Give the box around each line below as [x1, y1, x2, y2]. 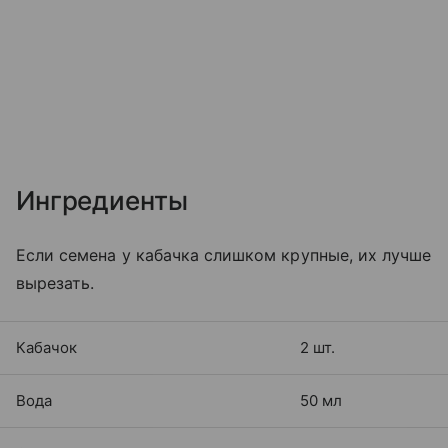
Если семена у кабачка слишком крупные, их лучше [16, 245, 432, 266]
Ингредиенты [16, 185, 188, 217]
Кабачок [16, 338, 77, 358]
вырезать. [16, 273, 95, 294]
